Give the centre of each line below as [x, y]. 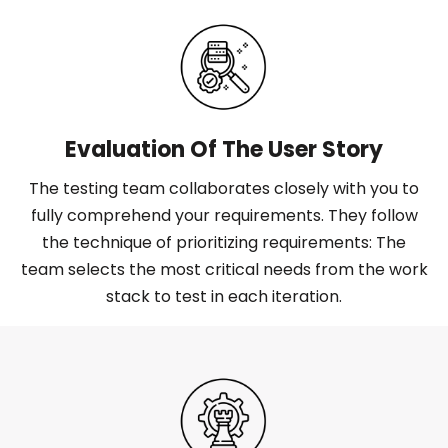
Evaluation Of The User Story [224, 150]
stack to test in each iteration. [224, 297]
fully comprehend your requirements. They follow [224, 216]
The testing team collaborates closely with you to [224, 189]
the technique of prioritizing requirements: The [224, 243]
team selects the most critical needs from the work [224, 270]
